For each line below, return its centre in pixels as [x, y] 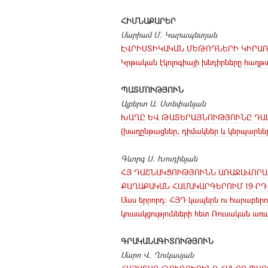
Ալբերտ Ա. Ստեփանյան [163, 103]
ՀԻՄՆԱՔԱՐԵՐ [148, 21]
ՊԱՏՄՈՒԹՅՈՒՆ [152, 89]
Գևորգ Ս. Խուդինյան [159, 158]
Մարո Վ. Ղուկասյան [157, 255]
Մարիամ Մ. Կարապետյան [169, 34]
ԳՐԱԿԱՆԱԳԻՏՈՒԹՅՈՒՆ [167, 241]
